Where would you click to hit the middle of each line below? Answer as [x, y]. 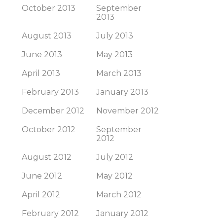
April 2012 [41, 195]
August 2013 [47, 36]
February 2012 [50, 213]
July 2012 [115, 157]
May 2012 [114, 176]
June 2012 [42, 176]
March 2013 [119, 73]
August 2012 [47, 157]
